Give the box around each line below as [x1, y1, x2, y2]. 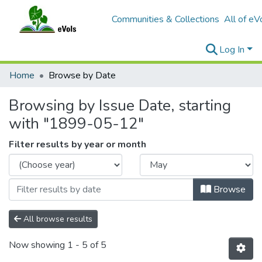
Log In [219, 43, 247, 56]
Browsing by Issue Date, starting [9, 95, 231, 116]
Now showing [9, 239, 67, 252]
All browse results [21, 213, 92, 225]
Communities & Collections [111, 13, 219, 26]
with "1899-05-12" [9, 113, 144, 134]
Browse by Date [49, 69, 116, 82]
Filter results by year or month [9, 138, 146, 151]
